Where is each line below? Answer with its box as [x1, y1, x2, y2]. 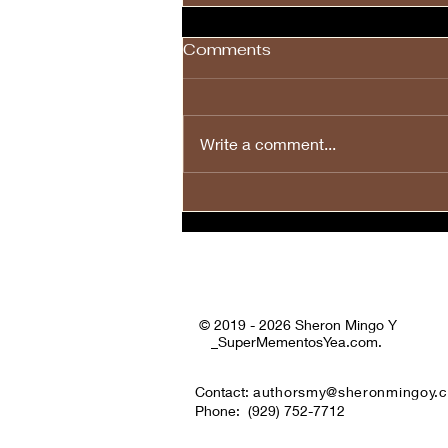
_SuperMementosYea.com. [210, 332, 386, 350]
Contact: [195, 382, 253, 400]
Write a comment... [200, 133, 336, 153]
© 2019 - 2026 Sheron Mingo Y [199, 315, 397, 333]
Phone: [195, 401, 248, 419]
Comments [183, 38, 271, 60]
